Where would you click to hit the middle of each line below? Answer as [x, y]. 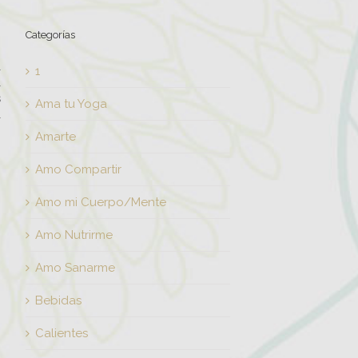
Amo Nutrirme [74, 235]
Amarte [56, 137]
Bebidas [58, 300]
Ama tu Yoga [71, 104]
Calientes [62, 333]
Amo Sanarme [75, 268]
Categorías [50, 35]
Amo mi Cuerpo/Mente [101, 202]
